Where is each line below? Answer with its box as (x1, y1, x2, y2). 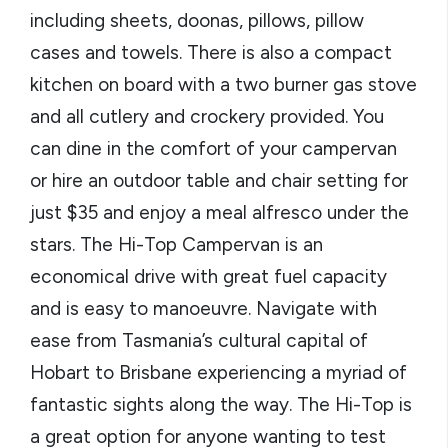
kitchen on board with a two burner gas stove (30, 73, 417, 97)
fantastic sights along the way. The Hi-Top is (30, 393, 412, 417)
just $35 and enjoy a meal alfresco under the (30, 201, 409, 225)
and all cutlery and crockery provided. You (30, 105, 384, 129)
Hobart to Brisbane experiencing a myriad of (30, 361, 412, 385)
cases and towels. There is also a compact (30, 41, 392, 65)
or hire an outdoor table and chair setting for (30, 169, 408, 193)
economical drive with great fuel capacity (30, 265, 387, 289)
